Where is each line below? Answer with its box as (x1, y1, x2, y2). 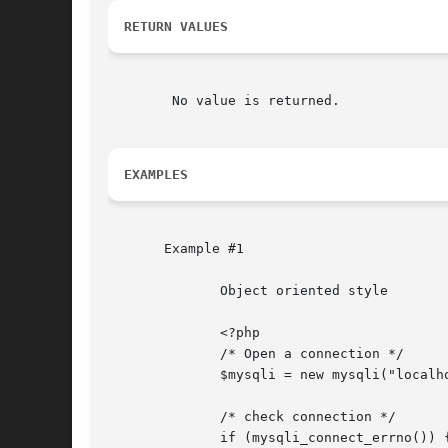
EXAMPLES (124, 167, 188, 183)
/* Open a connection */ (108, 346, 172, 362)
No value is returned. (108, 93, 172, 109)
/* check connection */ (108, 409, 172, 425)
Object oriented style (108, 283, 172, 299)
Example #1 (108, 241, 244, 257)
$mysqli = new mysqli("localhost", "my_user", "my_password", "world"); (108, 367, 172, 383)
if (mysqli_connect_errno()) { (108, 430, 172, 446)
